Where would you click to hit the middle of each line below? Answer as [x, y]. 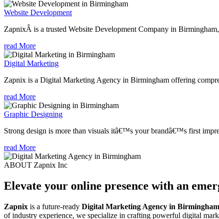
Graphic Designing [33, 114]
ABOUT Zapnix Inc [36, 165]
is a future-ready [55, 206]
